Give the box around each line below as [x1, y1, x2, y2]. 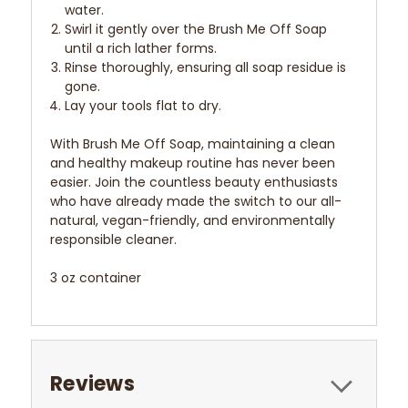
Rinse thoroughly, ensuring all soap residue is [65, 58, 347, 77]
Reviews [50, 370, 135, 399]
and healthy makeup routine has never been [50, 154, 335, 173]
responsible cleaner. [50, 230, 177, 250]
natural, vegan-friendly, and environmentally [50, 211, 335, 230]
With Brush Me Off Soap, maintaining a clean [50, 135, 335, 154]
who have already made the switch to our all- [50, 192, 342, 211]
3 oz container [50, 269, 141, 288]
